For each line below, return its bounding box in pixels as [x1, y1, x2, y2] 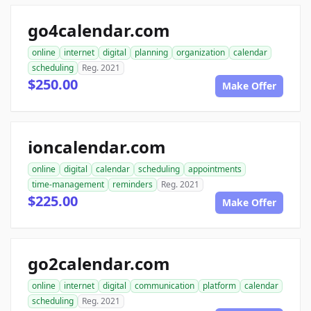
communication [135, 280, 194, 292]
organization [176, 47, 225, 59]
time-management [32, 178, 104, 191]
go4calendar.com [28, 19, 170, 42]
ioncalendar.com [28, 135, 166, 159]
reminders [112, 178, 153, 191]
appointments [188, 163, 242, 176]
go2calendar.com [28, 252, 170, 276]
